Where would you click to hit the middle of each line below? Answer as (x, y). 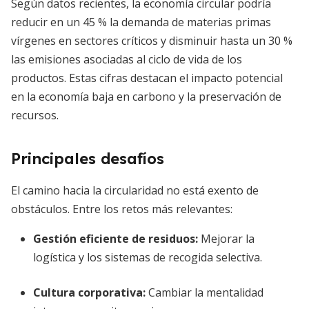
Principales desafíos (88, 159)
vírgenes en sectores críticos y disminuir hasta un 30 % (152, 41)
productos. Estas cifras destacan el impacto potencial (147, 78)
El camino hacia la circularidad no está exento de (135, 190)
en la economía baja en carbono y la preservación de (146, 97)
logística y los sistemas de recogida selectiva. (148, 257)
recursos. (35, 115)
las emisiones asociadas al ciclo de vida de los (127, 59)
